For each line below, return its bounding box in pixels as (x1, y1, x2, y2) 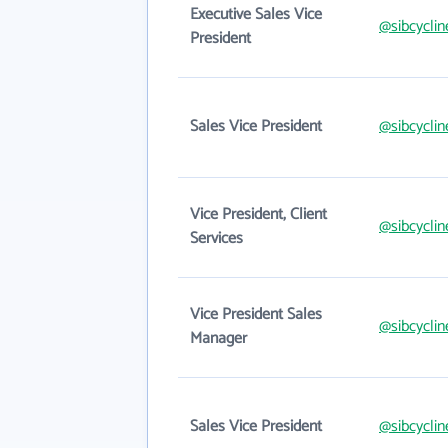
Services (190, 225, 243, 252)
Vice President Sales (190, 301, 322, 328)
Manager (190, 325, 247, 352)
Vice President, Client (190, 201, 327, 228)
